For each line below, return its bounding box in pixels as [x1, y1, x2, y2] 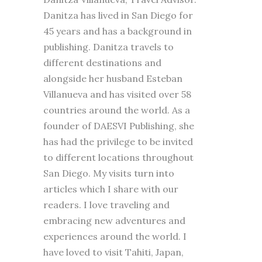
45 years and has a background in [43, 25, 192, 37]
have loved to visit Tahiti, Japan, [43, 246, 184, 258]
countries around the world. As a [43, 104, 190, 116]
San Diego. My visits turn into [43, 167, 174, 179]
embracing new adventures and [43, 214, 185, 226]
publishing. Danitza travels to [43, 40, 174, 53]
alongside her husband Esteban [43, 72, 182, 84]
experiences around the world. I [43, 230, 187, 242]
